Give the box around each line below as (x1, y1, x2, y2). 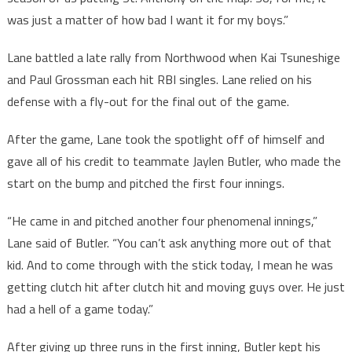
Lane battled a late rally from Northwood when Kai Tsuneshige (6, 48, 340, 68)
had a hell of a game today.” (6, 299, 153, 319)
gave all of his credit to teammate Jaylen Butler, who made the (6, 152, 341, 171)
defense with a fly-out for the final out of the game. (6, 92, 289, 112)
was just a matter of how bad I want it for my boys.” (6, 10, 288, 30)
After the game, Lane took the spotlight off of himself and (6, 130, 324, 149)
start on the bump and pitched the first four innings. (6, 174, 284, 193)
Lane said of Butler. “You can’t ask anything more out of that (6, 233, 332, 253)
